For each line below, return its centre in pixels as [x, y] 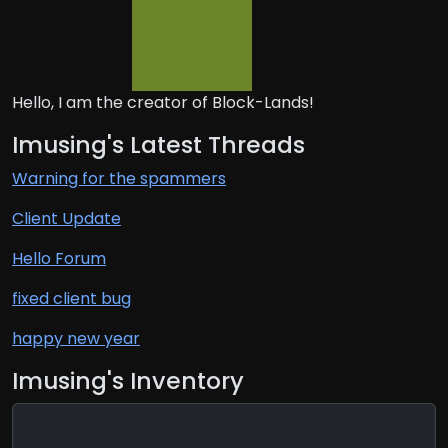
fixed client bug [71, 299]
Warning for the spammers [119, 179]
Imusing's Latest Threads [158, 145]
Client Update [66, 219]
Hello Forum [59, 259]
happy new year [76, 339]
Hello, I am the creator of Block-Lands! [163, 103]
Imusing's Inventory [128, 381]
